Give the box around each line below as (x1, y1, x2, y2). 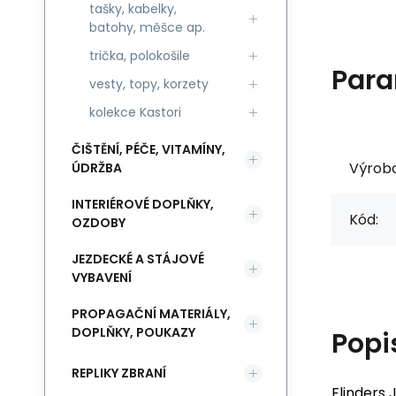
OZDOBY (72, 214, 126, 232)
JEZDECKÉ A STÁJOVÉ (72, 250, 204, 268)
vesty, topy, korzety (89, 75, 209, 93)
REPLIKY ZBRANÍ (72, 363, 166, 382)
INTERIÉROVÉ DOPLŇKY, (72, 195, 214, 213)
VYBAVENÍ (72, 269, 132, 286)
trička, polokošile (89, 47, 190, 65)
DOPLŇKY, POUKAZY (72, 324, 195, 341)
